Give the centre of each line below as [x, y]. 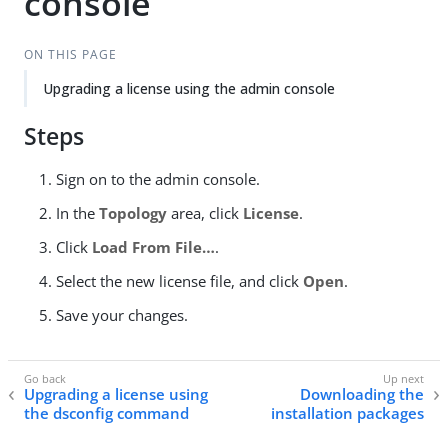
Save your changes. [122, 315]
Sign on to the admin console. [158, 179]
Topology [133, 213]
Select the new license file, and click [179, 281]
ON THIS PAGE [70, 54]
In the [77, 213]
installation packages [347, 413]
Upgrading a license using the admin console [189, 88]
